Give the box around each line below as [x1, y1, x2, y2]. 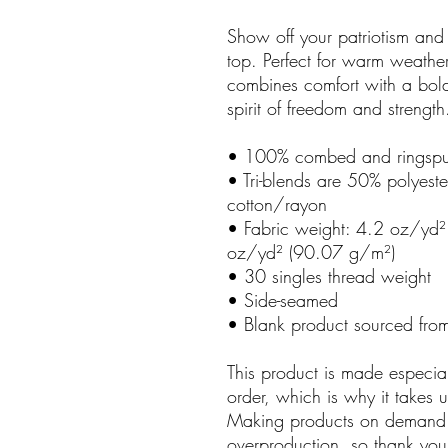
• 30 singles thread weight [227, 264, 431, 289]
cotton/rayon [227, 192, 327, 217]
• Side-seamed [227, 288, 338, 313]
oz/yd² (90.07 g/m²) [227, 240, 395, 265]
